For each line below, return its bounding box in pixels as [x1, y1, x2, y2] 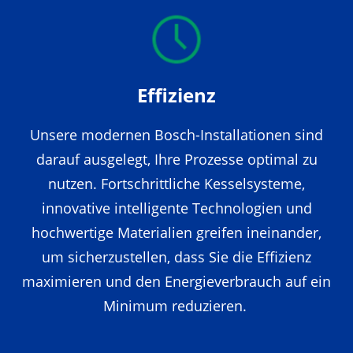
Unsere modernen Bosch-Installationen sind [30, 124, 323, 144]
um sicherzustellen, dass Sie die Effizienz [42, 247, 311, 266]
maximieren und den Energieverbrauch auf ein [22, 271, 331, 291]
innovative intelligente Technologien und [41, 198, 312, 217]
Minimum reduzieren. [102, 295, 251, 315]
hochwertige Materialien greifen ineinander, [32, 222, 321, 242]
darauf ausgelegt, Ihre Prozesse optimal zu [35, 149, 318, 169]
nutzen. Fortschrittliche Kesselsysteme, [48, 173, 305, 193]
